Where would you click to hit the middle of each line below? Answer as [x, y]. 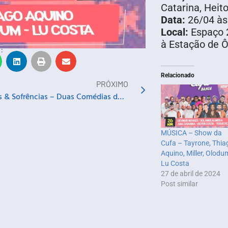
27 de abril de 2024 [190, 173]
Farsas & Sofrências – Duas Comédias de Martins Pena [121, 96]
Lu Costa [175, 163]
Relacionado [177, 76]
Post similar [179, 183]
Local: [174, 32]
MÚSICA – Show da [191, 133]
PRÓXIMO [112, 83]
